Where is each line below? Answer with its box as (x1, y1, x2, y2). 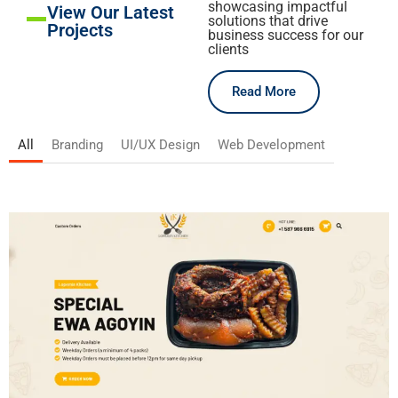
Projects (47, 20, 114, 42)
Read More (232, 84, 296, 100)
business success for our (208, 27, 363, 44)
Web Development (218, 137, 325, 154)
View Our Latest (47, 2, 175, 24)
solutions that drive (208, 12, 328, 30)
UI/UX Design (121, 137, 200, 154)
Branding (52, 137, 103, 154)
